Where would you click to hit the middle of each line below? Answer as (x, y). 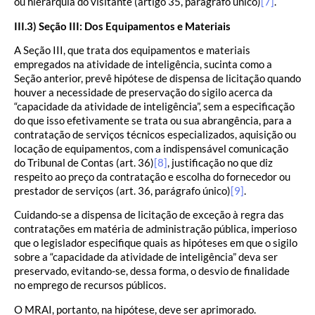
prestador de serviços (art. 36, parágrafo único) (122, 191)
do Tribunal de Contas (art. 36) (84, 163)
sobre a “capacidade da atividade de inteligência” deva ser (146, 257)
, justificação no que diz (220, 163)
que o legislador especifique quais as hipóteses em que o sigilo (156, 243)
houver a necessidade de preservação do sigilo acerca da (143, 92)
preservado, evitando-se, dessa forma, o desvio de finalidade (152, 271)
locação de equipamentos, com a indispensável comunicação (151, 149)
